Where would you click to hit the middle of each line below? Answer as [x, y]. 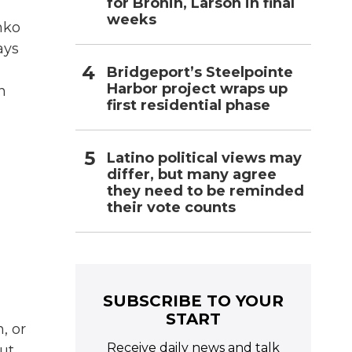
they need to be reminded [205, 191]
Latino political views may [204, 158]
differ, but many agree [192, 174]
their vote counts [171, 207]
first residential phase [189, 105]
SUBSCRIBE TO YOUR [193, 301]
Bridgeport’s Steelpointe [200, 72]
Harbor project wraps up [197, 88]
